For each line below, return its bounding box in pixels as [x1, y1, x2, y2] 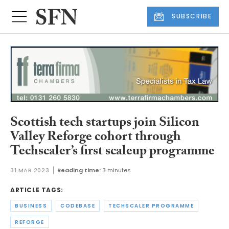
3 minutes [102, 166, 131, 175]
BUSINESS [15, 202, 47, 210]
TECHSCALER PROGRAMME [108, 202, 194, 210]
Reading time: [57, 166, 101, 175]
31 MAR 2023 [10, 166, 50, 175]
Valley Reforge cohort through [10, 126, 181, 149]
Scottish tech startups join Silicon [10, 112, 199, 135]
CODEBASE [60, 202, 95, 210]
